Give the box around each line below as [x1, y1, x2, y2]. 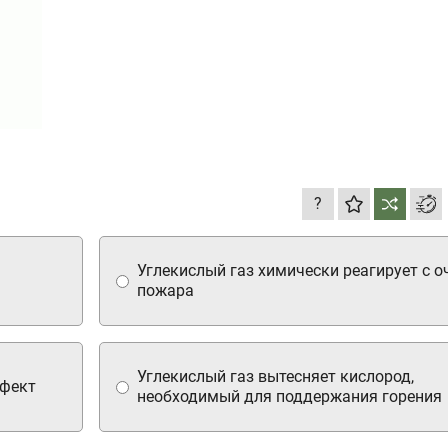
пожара [137, 280, 194, 300]
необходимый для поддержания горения [137, 386, 442, 406]
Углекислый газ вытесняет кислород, [137, 366, 414, 386]
